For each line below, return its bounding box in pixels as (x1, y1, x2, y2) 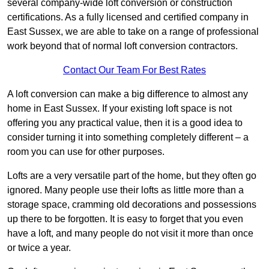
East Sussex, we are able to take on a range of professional (7, 26, 259, 37)
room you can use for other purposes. (7, 147, 165, 157)
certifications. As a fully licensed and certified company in (7, 12, 249, 23)
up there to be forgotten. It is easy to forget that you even (7, 214, 243, 225)
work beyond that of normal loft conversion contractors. (7, 41, 238, 52)
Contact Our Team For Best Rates (63, 65, 206, 76)
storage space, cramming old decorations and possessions (7, 199, 256, 210)
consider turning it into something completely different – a (7, 132, 249, 143)
